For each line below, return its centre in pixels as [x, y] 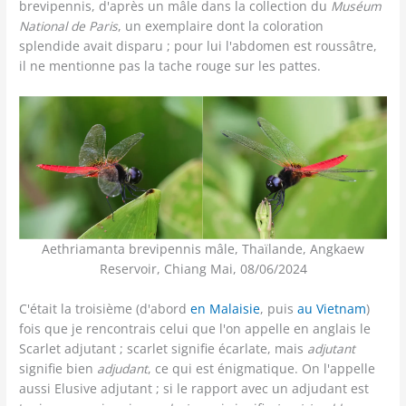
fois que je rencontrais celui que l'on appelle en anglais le [195, 328]
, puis [279, 308]
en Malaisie [226, 308]
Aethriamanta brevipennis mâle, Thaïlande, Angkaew [203, 248]
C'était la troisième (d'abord [105, 308]
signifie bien [58, 368]
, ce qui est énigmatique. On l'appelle [262, 368]
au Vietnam [332, 308]
